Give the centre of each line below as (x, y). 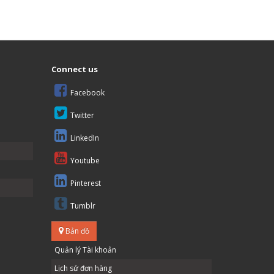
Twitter (82, 115)
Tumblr (83, 206)
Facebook (87, 92)
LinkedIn (84, 138)
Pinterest (85, 183)
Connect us (74, 69)
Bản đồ (76, 231)
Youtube (85, 160)
